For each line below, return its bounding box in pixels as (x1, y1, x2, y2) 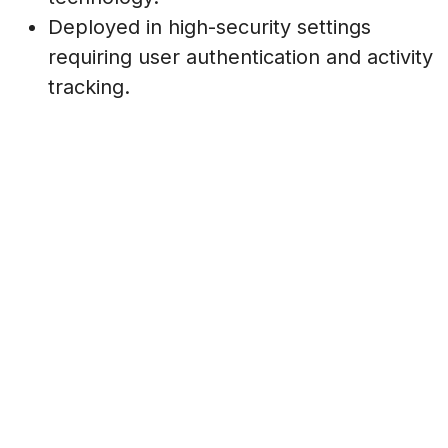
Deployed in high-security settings (48, 14, 371, 39)
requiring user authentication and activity (48, 44, 433, 69)
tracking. (48, 74, 130, 99)
